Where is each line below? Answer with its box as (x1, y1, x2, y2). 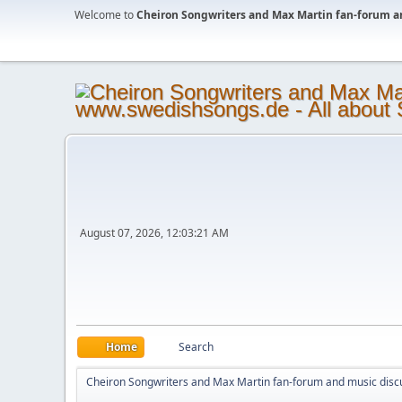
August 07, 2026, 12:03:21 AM (80, 224, 229, 240)
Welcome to (74, 7, 136, 22)
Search (179, 339, 214, 354)
